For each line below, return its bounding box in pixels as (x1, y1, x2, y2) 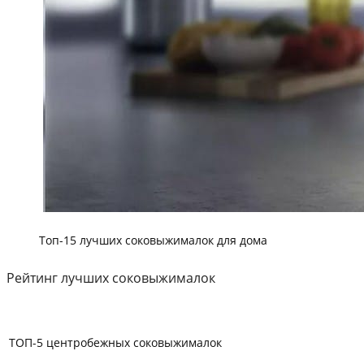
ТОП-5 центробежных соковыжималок (9, 335, 222, 351)
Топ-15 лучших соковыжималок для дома (39, 232, 267, 249)
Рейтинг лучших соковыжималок (6, 269, 215, 288)
